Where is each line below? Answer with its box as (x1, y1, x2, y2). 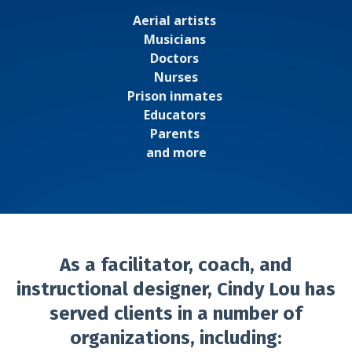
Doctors (150, 49, 202, 67)
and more (145, 144, 207, 161)
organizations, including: (70, 327, 282, 349)
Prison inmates (126, 87, 225, 104)
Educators (143, 106, 209, 123)
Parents (149, 125, 203, 142)
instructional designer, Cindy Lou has (16, 278, 335, 300)
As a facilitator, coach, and (60, 254, 292, 276)
